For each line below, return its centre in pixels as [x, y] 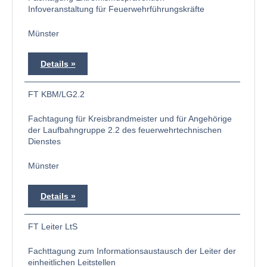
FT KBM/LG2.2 [56, 94]
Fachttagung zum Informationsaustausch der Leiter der [132, 251]
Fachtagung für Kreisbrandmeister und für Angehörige [130, 119]
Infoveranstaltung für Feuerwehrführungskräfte [116, 9]
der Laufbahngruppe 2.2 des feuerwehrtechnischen [125, 130]
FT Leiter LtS [53, 226]
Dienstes [44, 141]
